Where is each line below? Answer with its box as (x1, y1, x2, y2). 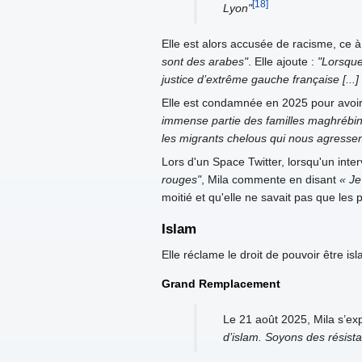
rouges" (162, 173, 201, 187)
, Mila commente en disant (201, 173, 339, 187)
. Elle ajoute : (248, 55, 318, 69)
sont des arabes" (162, 55, 248, 69)
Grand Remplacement (162, 276, 280, 290)
